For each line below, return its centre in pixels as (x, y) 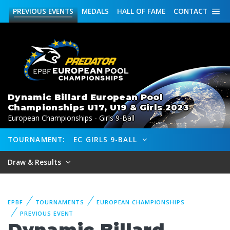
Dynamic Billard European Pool (85, 97)
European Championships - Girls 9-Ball (71, 118)
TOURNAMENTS (60, 202)
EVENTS (60, 11)
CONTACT (190, 11)
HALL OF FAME (141, 11)
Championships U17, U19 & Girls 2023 (99, 107)
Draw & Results (35, 162)
